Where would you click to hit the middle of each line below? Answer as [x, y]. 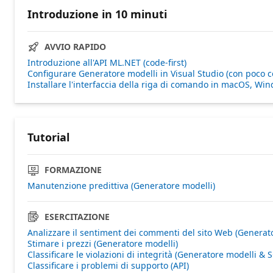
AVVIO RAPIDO [75, 46]
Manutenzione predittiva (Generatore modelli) [121, 185]
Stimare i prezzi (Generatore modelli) [103, 243]
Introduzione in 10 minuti [97, 14]
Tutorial [48, 137]
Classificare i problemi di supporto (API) [108, 265]
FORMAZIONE [73, 169]
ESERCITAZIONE [77, 216]
